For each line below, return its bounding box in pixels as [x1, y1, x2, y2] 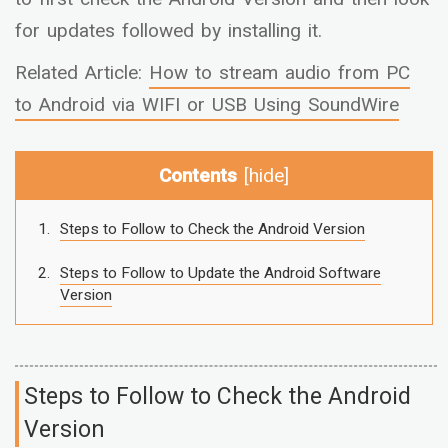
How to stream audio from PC [149, 58, 410, 87]
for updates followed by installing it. [15, 16, 322, 45]
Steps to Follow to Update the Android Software [59, 261, 381, 284]
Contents [159, 161, 244, 190]
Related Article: [15, 58, 149, 87]
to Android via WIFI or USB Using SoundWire [15, 90, 399, 119]
